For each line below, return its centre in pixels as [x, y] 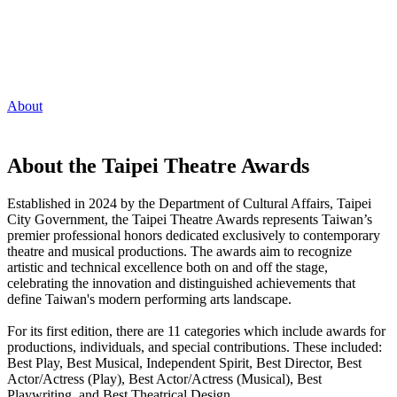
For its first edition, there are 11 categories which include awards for [196, 331]
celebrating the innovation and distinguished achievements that [181, 283]
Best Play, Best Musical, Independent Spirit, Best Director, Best [184, 362]
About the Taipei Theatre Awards [158, 165]
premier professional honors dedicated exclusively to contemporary [194, 235]
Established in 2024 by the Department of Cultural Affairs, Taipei [189, 203]
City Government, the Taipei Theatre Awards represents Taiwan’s [190, 219]
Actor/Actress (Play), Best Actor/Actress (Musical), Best [164, 378]
